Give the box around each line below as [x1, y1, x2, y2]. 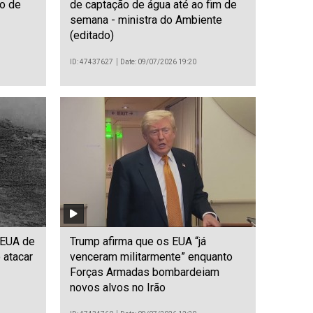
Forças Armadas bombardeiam [70, 265, 219, 279]
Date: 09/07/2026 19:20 [120, 57, 197, 66]
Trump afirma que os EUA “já [70, 235, 206, 249]
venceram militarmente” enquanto [70, 250, 233, 264]
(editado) [70, 28, 114, 42]
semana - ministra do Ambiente [70, 13, 222, 27]
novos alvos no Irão [70, 281, 166, 295]
